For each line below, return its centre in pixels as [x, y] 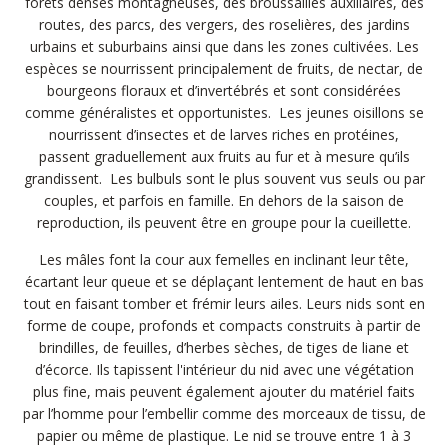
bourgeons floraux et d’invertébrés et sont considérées [224, 90]
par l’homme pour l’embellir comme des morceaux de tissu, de [224, 413]
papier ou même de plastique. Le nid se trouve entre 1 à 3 [224, 435]
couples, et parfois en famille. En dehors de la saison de [224, 200]
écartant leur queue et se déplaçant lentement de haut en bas [224, 281]
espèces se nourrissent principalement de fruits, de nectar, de [224, 68]
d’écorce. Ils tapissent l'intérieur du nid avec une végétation [224, 369]
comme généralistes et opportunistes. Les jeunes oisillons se [224, 112]
